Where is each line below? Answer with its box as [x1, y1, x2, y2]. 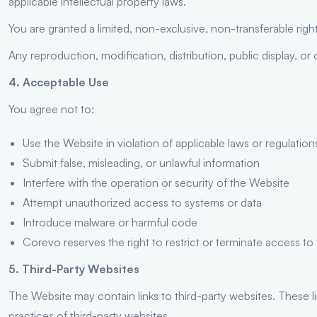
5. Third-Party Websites [8, 261, 139, 276]
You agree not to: [8, 101, 94, 116]
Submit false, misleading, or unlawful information [23, 155, 260, 170]
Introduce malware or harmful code [23, 214, 197, 229]
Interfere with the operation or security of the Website [23, 175, 289, 190]
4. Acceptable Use [8, 74, 109, 89]
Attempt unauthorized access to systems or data [23, 195, 262, 209]
